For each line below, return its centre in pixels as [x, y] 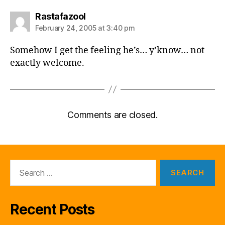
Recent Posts [52, 209]
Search [20, 164]
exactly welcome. [47, 63]
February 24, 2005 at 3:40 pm [85, 28]
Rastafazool [61, 16]
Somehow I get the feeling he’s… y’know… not [107, 50]
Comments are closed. [113, 115]
